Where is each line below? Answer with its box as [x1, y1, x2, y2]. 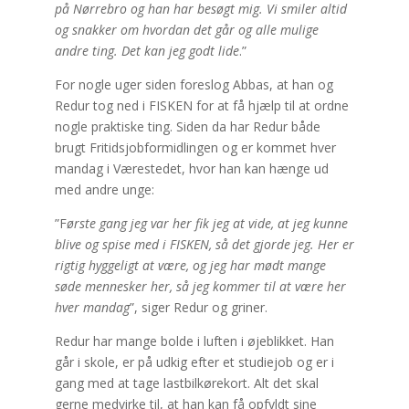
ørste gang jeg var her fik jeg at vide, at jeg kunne [66, 215, 348, 232]
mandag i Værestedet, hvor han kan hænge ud [54, 160, 329, 177]
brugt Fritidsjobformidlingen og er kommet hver [54, 139, 336, 156]
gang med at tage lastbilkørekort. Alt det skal [54, 374, 319, 392]
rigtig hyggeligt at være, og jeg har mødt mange [54, 257, 326, 274]
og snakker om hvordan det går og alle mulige [54, 21, 319, 38]
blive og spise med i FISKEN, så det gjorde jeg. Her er [54, 236, 354, 253]
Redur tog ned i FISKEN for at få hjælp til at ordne [54, 97, 349, 114]
